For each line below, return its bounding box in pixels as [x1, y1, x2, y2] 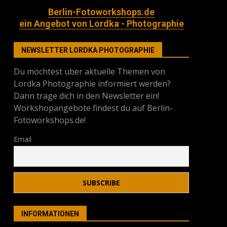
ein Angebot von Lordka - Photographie [19, 18, 184, 29]
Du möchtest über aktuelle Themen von [14, 66, 166, 77]
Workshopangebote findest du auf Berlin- [14, 102, 173, 113]
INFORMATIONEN [21, 209, 80, 218]
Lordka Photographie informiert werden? [14, 78, 171, 89]
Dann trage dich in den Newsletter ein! [14, 90, 160, 101]
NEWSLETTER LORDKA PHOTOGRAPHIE [21, 46, 155, 54]
